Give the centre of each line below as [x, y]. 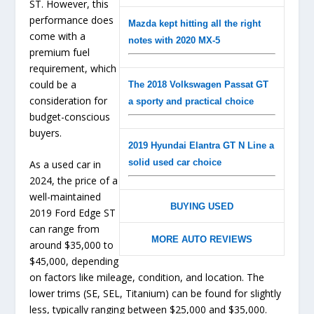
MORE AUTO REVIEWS [202, 239]
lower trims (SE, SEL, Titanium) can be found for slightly [156, 294]
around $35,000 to [72, 245]
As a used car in [66, 165]
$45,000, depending [74, 261]
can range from [65, 229]
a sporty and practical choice [191, 101]
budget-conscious [70, 116]
